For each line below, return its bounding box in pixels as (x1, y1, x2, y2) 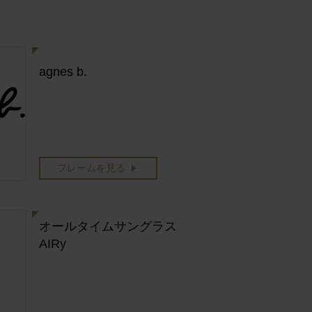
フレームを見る (57, 162, 125, 173)
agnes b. (39, 64, 87, 79)
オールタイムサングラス (39, 219, 177, 233)
